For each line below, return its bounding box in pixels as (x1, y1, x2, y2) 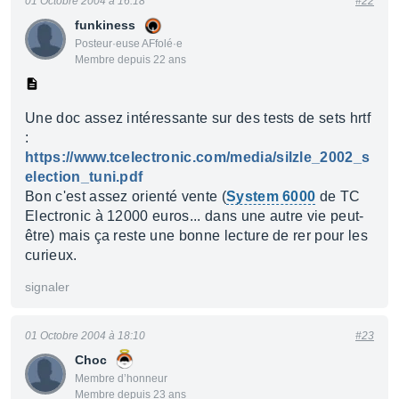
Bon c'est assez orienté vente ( (25, 189, 226, 204)
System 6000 (225, 189, 316, 204)
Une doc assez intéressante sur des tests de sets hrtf (25, 110, 370, 126)
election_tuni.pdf (25, 169, 143, 184)
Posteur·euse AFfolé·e (75, 37, 183, 50)
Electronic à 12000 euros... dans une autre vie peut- (25, 208, 364, 224)
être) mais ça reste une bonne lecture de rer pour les (25, 228, 368, 243)
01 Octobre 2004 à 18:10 (25, 330, 145, 342)
